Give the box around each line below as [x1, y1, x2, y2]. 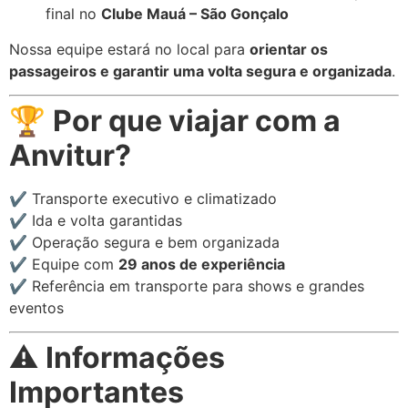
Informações [46, 340, 225, 376]
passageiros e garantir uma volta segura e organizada [9, 61, 392, 80]
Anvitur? [9, 137, 131, 173]
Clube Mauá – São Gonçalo [101, 5, 289, 24]
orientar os [250, 39, 328, 58]
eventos [9, 298, 64, 317]
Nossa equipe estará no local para [9, 39, 250, 58]
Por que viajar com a [53, 102, 341, 138]
